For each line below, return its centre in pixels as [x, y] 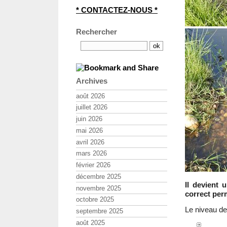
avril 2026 [90, 142]
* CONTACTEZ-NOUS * [117, 10]
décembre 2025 [99, 176]
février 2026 [93, 165]
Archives [92, 81]
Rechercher [97, 32]
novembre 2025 [99, 188]
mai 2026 [89, 130]
